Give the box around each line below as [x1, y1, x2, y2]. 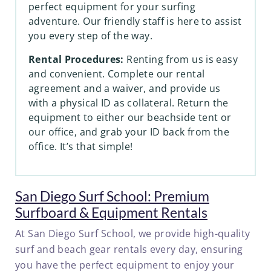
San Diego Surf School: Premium [15, 188, 209, 204]
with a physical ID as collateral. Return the [28, 96, 229, 109]
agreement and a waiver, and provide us [28, 82, 221, 95]
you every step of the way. [28, 29, 152, 42]
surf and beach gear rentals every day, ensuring [15, 242, 243, 256]
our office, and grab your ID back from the [28, 125, 229, 139]
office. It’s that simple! [28, 140, 133, 153]
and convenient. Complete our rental [28, 67, 205, 80]
